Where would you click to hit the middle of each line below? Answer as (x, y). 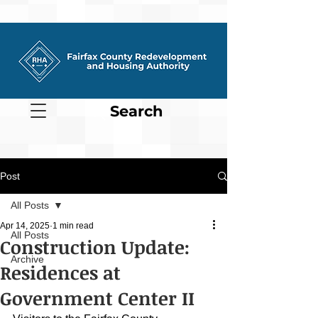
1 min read (73, 226)
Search (136, 111)
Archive (27, 259)
